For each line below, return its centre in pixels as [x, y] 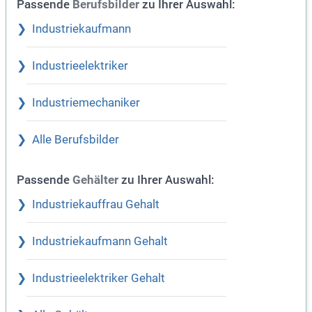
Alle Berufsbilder [76, 140]
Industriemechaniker [86, 103]
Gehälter [95, 180]
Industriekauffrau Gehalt [96, 205]
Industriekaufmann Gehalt [100, 242]
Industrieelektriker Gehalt [99, 279]
